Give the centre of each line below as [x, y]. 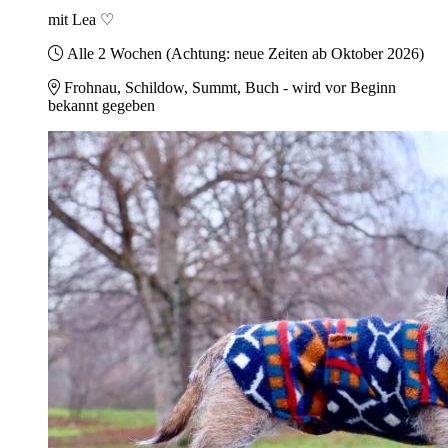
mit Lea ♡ [81, 20]
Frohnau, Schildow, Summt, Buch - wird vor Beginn [230, 88]
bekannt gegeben [101, 106]
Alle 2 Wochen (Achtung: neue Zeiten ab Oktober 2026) [245, 54]
